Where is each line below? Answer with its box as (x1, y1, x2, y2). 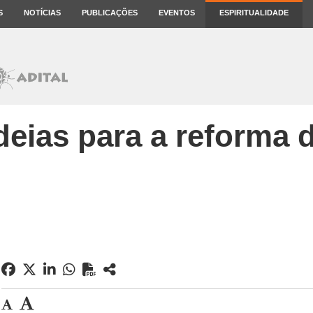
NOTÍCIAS (24, 8, 61, 17)
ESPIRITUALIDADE (219, 8, 289, 17)
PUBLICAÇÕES (82, 8, 138, 17)
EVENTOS (159, 8, 195, 17)
